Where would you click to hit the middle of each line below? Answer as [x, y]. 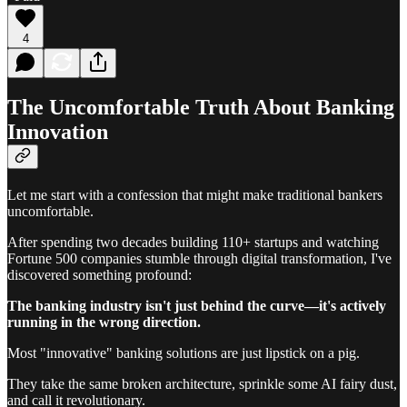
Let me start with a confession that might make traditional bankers [195, 195]
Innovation [58, 132]
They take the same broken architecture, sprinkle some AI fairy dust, [202, 384]
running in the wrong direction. [104, 323]
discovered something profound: [99, 275]
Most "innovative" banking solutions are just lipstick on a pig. [184, 353]
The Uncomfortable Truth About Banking [201, 108]
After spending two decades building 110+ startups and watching [193, 243]
